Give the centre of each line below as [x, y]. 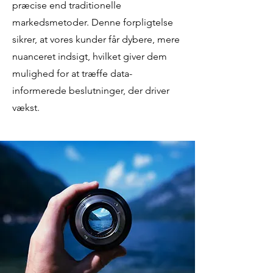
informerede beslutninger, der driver [91, 90]
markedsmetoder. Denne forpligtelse [93, 22]
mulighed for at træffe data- [72, 73]
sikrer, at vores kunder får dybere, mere [96, 39]
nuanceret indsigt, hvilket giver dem [90, 56]
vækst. [26, 108]
